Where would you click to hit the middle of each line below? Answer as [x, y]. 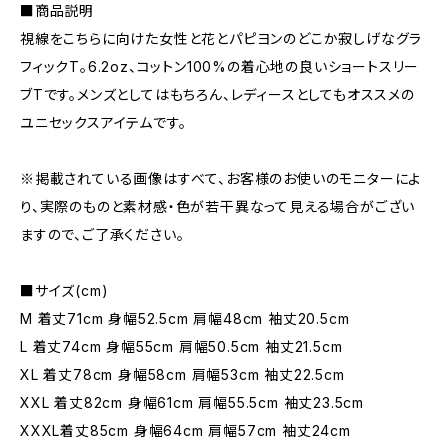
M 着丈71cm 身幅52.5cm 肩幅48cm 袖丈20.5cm [185, 318]
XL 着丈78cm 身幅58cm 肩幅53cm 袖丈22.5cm [182, 374]
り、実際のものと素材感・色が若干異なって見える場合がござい [218, 206]
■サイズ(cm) [64, 290]
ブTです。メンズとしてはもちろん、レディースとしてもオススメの [217, 94]
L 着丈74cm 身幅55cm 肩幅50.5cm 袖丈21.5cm [181, 346]
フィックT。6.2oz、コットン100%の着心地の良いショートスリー [220, 66]
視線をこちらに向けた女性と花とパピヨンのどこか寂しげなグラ [221, 38]
